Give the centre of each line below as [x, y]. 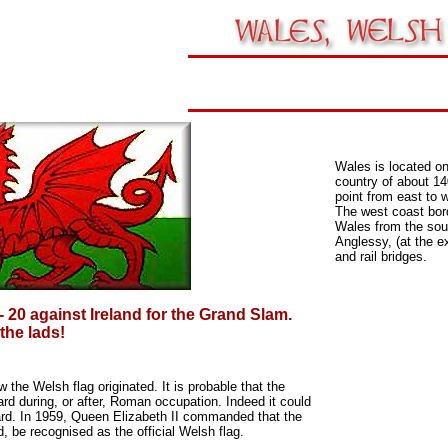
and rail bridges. [381, 256]
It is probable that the [223, 386]
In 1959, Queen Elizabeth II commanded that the [161, 416]
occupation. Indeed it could [233, 401]
